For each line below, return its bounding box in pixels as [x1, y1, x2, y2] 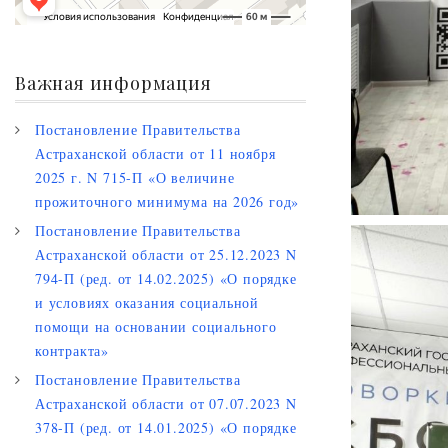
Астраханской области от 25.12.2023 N [35, 244, 297, 264]
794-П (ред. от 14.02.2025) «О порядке [35, 268, 297, 288]
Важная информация [15, 70, 212, 95]
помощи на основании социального [35, 316, 277, 336]
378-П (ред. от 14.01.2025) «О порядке [35, 417, 297, 437]
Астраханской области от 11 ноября [35, 143, 276, 163]
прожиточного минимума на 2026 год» [35, 191, 300, 211]
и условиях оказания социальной [35, 292, 260, 312]
